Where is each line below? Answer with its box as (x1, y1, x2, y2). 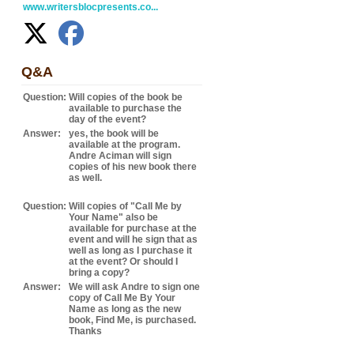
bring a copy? (69, 267, 130, 278)
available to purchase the (69, 103, 182, 114)
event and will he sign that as (69, 234, 198, 245)
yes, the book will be (69, 128, 159, 139)
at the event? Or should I (69, 256, 178, 267)
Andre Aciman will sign (69, 150, 171, 161)
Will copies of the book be (69, 92, 183, 103)
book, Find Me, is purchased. (69, 314, 196, 326)
